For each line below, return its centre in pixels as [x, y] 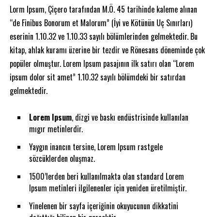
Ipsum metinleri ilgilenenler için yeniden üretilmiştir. [108, 188]
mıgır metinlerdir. [56, 129]
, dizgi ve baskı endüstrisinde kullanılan [130, 117]
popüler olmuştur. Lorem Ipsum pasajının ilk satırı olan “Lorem [102, 63]
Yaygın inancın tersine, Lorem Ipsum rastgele [96, 147]
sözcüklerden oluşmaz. [62, 158]
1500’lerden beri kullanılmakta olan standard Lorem [107, 176]
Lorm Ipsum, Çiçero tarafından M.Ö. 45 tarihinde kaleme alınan [103, 9]
